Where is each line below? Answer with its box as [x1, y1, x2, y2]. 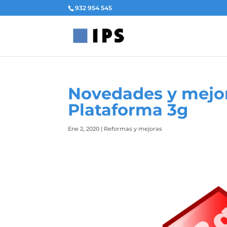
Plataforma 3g [68, 100, 188, 120]
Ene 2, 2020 [68, 125, 100, 132]
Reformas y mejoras [104, 125, 163, 132]
